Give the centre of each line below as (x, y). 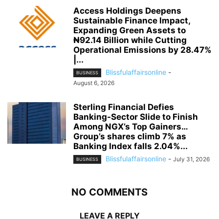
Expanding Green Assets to (130, 30)
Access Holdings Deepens (127, 11)
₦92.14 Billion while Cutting (130, 40)
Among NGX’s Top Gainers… (131, 126)
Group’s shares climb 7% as (130, 136)
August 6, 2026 (94, 83)
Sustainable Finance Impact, (132, 20)
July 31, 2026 (191, 159)
